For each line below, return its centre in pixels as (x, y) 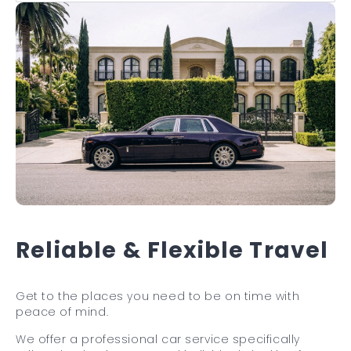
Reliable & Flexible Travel (172, 250)
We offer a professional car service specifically (158, 339)
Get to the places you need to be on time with (158, 296)
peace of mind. (62, 311)
